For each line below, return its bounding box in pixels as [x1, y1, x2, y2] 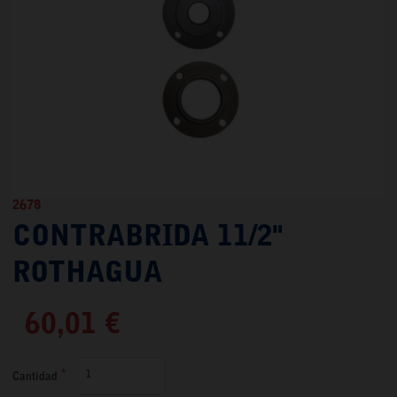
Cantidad [12, 370, 58, 383]
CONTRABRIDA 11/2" [12, 223, 283, 253]
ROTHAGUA [12, 260, 162, 289]
